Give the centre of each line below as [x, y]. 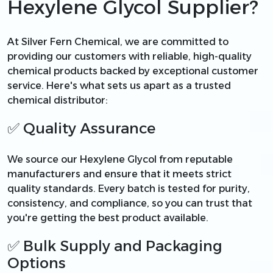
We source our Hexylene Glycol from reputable [120, 159]
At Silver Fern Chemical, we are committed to [118, 41]
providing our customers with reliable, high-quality [129, 56]
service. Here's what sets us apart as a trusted [119, 85]
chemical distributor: [58, 100]
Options [37, 263]
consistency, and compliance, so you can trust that [130, 203]
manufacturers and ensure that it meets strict [119, 174]
